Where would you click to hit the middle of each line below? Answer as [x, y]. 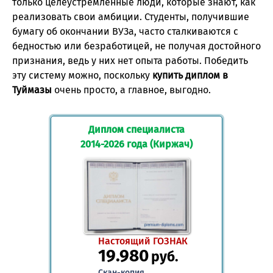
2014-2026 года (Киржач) [136, 144]
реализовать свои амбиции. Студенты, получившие [131, 16]
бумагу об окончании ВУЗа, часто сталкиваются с [125, 31]
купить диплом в [190, 75]
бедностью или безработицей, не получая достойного [136, 46]
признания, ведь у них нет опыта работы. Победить [130, 60]
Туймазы [32, 90]
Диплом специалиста [136, 129]
